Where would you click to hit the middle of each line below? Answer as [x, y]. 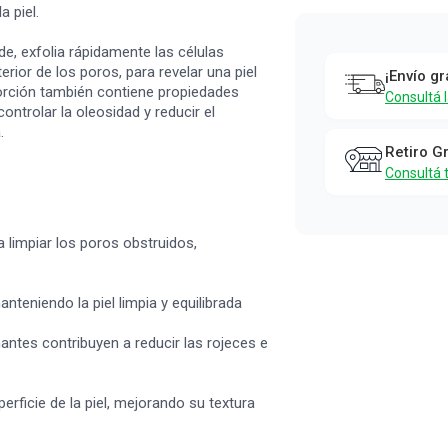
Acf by [358, 61]
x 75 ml [361, 151]
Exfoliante [380, 31]
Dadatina [373, 91]
